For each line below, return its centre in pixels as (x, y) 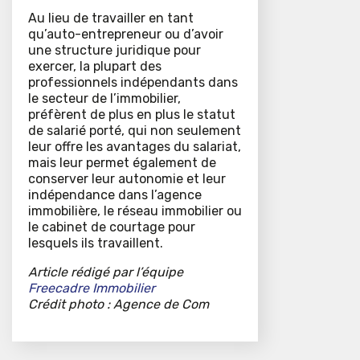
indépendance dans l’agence (115, 195)
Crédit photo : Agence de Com (119, 305)
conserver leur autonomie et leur (127, 179)
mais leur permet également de (122, 163)
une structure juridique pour (115, 51)
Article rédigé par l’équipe (106, 272)
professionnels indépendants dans (133, 83)
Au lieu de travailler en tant (111, 18)
